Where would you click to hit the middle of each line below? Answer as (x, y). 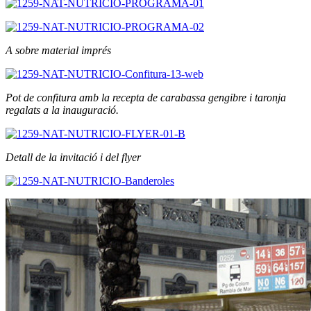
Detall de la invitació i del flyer (73, 157)
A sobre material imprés (58, 50)
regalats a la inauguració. (62, 110)
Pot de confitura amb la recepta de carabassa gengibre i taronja (146, 97)
